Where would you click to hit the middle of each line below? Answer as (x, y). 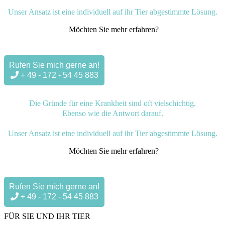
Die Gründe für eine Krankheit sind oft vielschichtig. (113, 103)
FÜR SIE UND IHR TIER (47, 216)
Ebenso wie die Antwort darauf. (113, 113)
